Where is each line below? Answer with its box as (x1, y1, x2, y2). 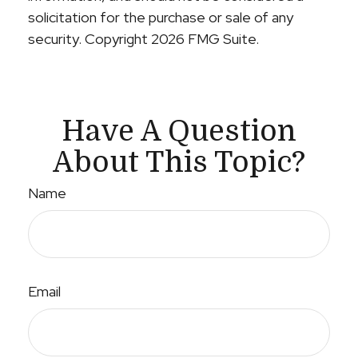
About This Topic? (53, 146, 305, 179)
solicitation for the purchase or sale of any (28, 8, 293, 26)
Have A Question (62, 115, 296, 148)
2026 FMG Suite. (151, 30, 259, 48)
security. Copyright (28, 30, 151, 48)
